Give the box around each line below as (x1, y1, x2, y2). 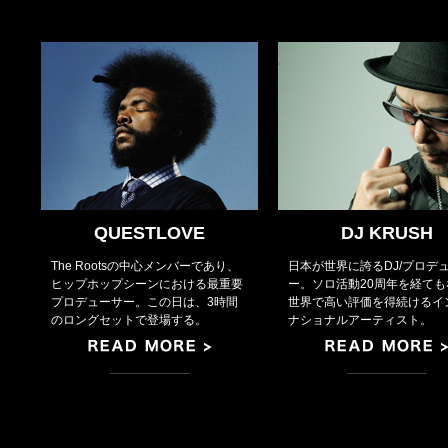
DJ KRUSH (340, 223, 433, 243)
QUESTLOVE (94, 223, 205, 243)
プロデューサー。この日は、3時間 (51, 295, 238, 309)
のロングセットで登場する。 (51, 313, 207, 327)
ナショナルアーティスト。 (288, 313, 432, 327)
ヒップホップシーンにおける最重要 (51, 277, 243, 291)
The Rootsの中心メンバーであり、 (51, 259, 239, 273)
